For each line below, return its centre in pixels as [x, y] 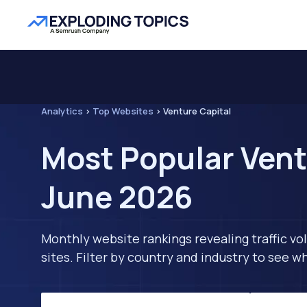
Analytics [62, 111]
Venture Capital [197, 111]
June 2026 [117, 197]
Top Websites [123, 111]
